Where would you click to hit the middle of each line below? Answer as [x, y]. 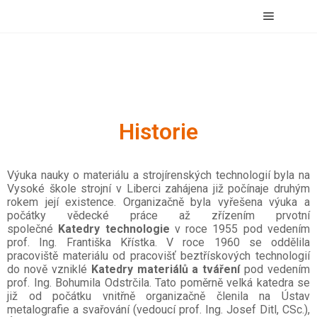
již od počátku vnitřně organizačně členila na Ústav [158, 296]
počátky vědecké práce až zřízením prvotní [158, 215]
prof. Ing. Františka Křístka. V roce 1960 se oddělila [158, 242]
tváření [221, 269]
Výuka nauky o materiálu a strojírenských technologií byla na [158, 175]
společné [33, 229]
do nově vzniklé [49, 269]
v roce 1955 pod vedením [240, 229]
